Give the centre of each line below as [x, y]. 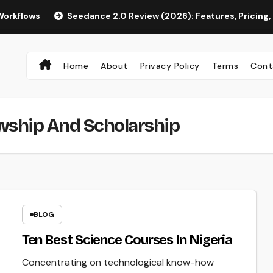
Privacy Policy [170, 66]
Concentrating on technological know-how [118, 263]
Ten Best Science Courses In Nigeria [127, 240]
